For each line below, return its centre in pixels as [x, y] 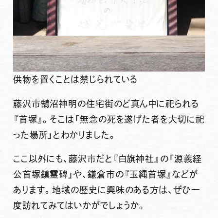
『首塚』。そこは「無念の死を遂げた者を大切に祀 [109, 119]
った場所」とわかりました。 [65, 135]
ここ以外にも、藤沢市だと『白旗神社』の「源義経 [107, 159]
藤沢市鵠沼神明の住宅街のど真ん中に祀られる [106, 103]
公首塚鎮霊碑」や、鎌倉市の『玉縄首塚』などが [105, 174]
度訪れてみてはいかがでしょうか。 [80, 206]
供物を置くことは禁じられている [75, 79]
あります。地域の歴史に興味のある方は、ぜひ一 [107, 190]
